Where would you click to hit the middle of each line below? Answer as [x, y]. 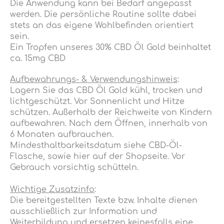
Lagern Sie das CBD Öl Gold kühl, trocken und [106, 90]
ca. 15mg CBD [38, 58]
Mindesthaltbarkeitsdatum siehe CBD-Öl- [96, 145]
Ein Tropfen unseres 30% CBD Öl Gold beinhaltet [110, 47]
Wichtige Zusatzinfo [52, 189]
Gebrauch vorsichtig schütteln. [74, 167]
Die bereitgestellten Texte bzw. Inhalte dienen [104, 200]
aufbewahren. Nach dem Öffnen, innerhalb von [109, 123]
